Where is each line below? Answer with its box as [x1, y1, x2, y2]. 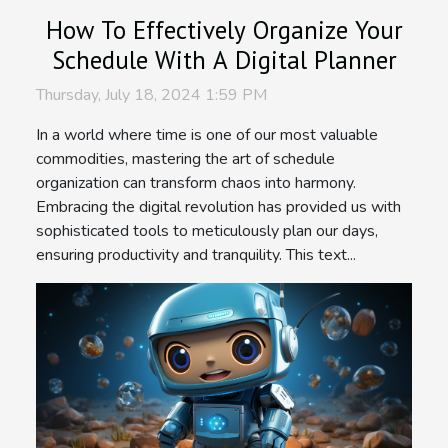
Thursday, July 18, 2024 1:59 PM [36, 83, 267, 106]
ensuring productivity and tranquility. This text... [36, 243, 356, 266]
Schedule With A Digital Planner [51, 43, 397, 76]
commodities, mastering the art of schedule [36, 147, 335, 170]
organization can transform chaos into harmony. [36, 171, 356, 194]
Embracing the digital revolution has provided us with [36, 195, 401, 218]
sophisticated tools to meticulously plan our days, [36, 219, 378, 242]
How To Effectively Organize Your [45, 13, 403, 46]
